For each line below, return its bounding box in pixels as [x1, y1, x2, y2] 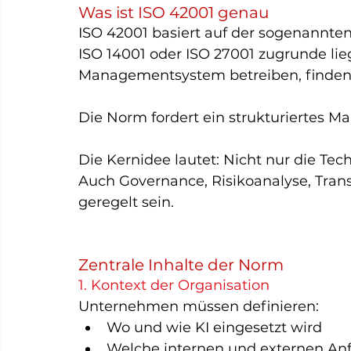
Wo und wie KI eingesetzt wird [107, 319, 322, 336]
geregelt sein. [78, 194, 174, 211]
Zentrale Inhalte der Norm [78, 255, 284, 274]
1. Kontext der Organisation [78, 277, 270, 294]
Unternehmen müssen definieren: [78, 298, 319, 315]
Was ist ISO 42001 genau [78, 3, 269, 22]
